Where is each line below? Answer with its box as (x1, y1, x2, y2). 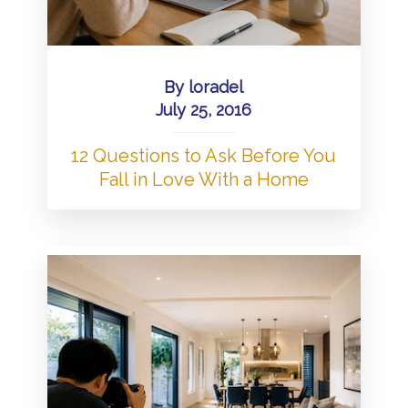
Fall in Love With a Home (98, 168, 309, 190)
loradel (189, 76, 244, 97)
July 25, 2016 (156, 99, 252, 119)
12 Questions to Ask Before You (71, 144, 337, 167)
